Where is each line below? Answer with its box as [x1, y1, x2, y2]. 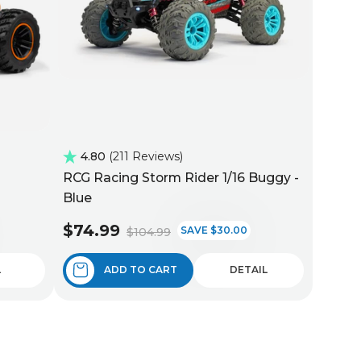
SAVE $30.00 [180, 223, 247, 236]
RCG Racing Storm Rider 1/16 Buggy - [63, 169, 299, 185]
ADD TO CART [104, 263, 177, 276]
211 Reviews [113, 148, 180, 164]
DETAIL [230, 263, 268, 276]
